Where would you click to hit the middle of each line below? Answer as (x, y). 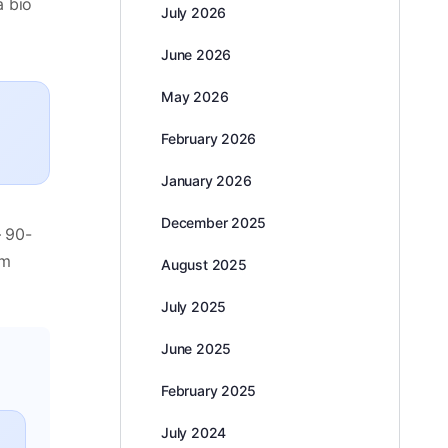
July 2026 (194, 12)
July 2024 (194, 432)
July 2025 (194, 306)
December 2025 (214, 222)
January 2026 (206, 180)
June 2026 (196, 54)
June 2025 (196, 348)
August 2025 (204, 264)
